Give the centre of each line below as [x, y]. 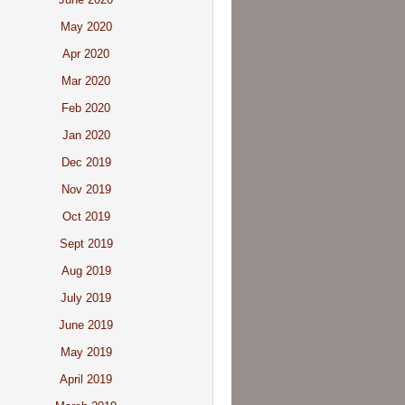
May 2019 [86, 352]
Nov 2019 [86, 189]
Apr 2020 [86, 54]
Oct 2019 [86, 217]
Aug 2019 [86, 271]
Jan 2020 [86, 135]
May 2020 [86, 27]
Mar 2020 [86, 81]
